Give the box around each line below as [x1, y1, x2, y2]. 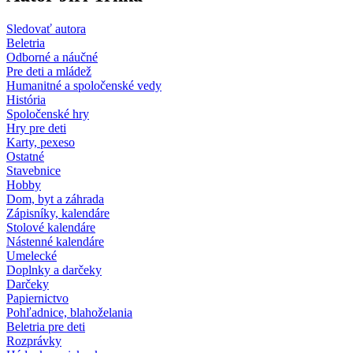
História [6, 92, 46, 106]
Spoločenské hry [6, 106, 89, 121]
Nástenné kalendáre [6, 234, 104, 248]
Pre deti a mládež [6, 64, 91, 78]
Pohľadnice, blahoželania [6, 305, 132, 319]
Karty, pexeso [6, 135, 75, 149]
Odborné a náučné [6, 50, 98, 64]
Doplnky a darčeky [6, 262, 102, 277]
